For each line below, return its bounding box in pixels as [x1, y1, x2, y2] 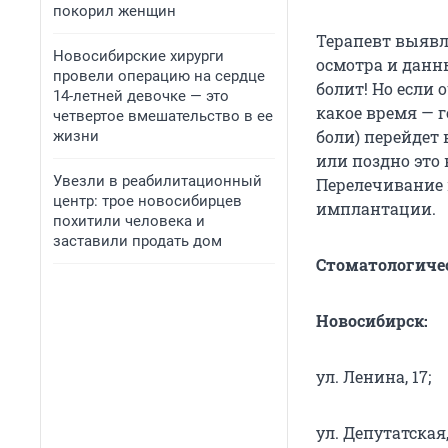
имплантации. [316, 198, 436, 220]
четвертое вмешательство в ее [53, 107, 273, 125]
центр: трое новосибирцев [53, 192, 242, 210]
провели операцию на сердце [53, 67, 265, 85]
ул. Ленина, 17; [316, 366, 431, 388]
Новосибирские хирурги [53, 47, 224, 65]
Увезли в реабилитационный [53, 172, 262, 190]
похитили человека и [53, 212, 205, 230]
